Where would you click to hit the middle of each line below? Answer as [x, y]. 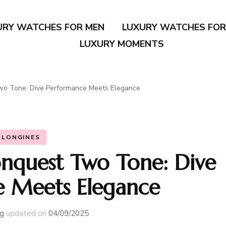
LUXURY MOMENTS [122, 44]
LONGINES [21, 137]
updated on [27, 213]
